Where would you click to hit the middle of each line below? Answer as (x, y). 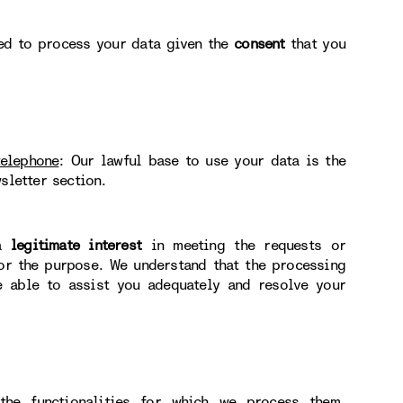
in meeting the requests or (243, 246)
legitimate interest (76, 246)
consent (260, 44)
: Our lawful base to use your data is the (202, 161)
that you (315, 44)
